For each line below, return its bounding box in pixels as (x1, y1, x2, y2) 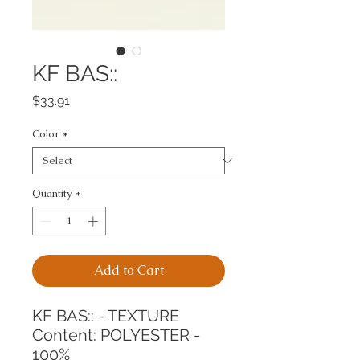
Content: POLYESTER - (32, 325, 200, 345)
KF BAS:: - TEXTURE (32, 305, 179, 325)
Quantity (32, 186, 72, 200)
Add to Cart (93, 261, 164, 279)
